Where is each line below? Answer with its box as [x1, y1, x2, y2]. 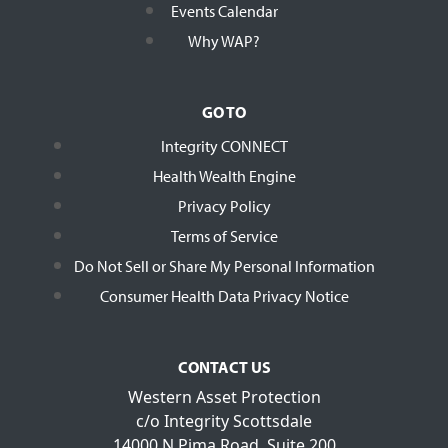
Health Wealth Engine [152, 165, 296, 186]
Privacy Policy [177, 195, 271, 216]
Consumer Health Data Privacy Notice [99, 285, 349, 306]
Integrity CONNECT [160, 135, 288, 156]
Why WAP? [188, 30, 260, 51]
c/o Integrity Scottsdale [136, 409, 312, 432]
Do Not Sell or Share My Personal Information [73, 255, 375, 276]
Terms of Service [170, 225, 278, 246]
